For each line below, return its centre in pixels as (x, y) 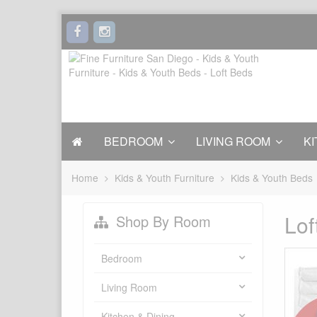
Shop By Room (161, 221)
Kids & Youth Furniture (165, 178)
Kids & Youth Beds (272, 178)
